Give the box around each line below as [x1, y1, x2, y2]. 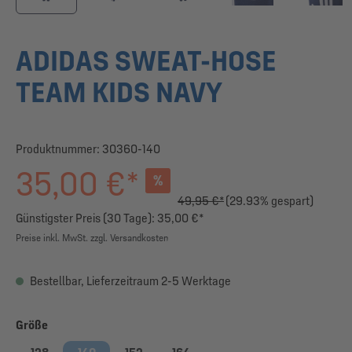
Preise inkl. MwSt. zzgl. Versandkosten [16, 231, 168, 244]
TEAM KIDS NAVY [16, 75, 222, 109]
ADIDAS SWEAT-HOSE [16, 43, 277, 78]
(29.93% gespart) [225, 192, 313, 208]
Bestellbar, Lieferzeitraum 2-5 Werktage [27, 273, 231, 288]
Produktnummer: [16, 141, 102, 156]
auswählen [47, 316, 107, 332]
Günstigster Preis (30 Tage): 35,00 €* [16, 210, 203, 225]
